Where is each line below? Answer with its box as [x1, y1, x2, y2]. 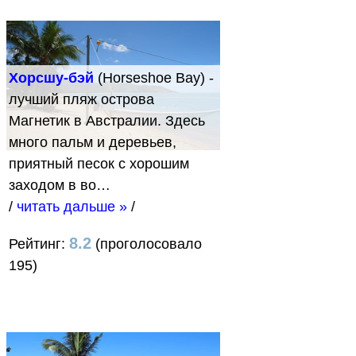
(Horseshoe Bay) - [94, 69, 214, 86]
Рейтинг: [9, 235, 69, 252]
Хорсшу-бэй [9, 69, 94, 86]
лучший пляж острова [9, 91, 154, 107]
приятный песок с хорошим [9, 155, 189, 172]
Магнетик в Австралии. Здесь [9, 112, 205, 129]
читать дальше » [17, 198, 127, 215]
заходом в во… [9, 176, 110, 193]
